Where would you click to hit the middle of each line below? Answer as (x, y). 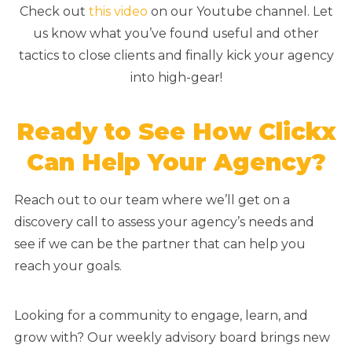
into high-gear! (176, 78)
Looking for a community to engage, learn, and (161, 316)
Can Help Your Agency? (176, 163)
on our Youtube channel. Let (240, 12)
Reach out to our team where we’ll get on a (152, 200)
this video (118, 12)
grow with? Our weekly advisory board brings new (172, 338)
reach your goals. (70, 266)
